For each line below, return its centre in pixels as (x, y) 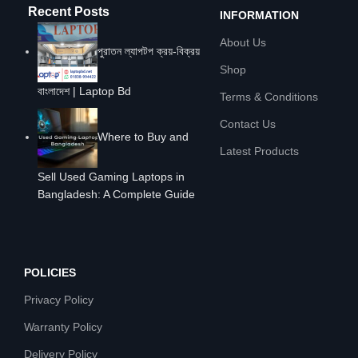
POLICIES (50, 272)
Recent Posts (69, 11)
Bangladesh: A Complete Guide (116, 194)
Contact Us (247, 123)
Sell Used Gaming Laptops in (111, 176)
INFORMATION (259, 15)
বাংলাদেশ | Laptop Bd (84, 91)
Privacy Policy (59, 299)
